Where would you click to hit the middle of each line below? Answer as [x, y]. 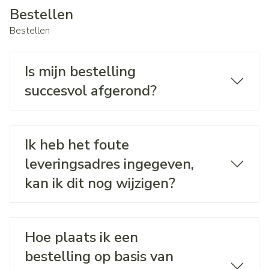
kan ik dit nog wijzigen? [100, 183]
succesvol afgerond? [91, 91]
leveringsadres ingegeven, [109, 164]
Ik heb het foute [77, 145]
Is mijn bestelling [80, 71]
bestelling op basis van [99, 256]
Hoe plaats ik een [81, 237]
